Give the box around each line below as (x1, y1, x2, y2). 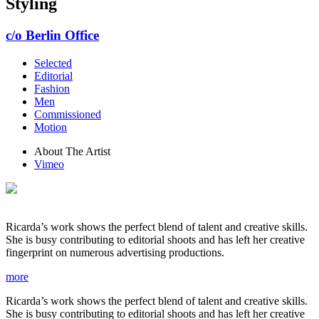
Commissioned (34, 108, 101, 120)
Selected (34, 56, 72, 69)
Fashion (34, 82, 70, 95)
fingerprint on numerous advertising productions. (6, 246, 224, 258)
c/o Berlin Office (6, 27, 99, 43)
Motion (34, 120, 67, 133)
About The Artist (34, 145, 110, 157)
